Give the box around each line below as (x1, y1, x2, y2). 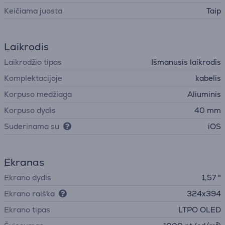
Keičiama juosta (4, 6, 62, 16)
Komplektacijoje (4, 73, 62, 83)
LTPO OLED (178, 205, 221, 214)
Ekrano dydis (4, 173, 51, 182)
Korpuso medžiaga (4, 89, 72, 99)
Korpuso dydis (4, 105, 56, 115)
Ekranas (4, 156, 44, 169)
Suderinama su (4, 122, 59, 131)
